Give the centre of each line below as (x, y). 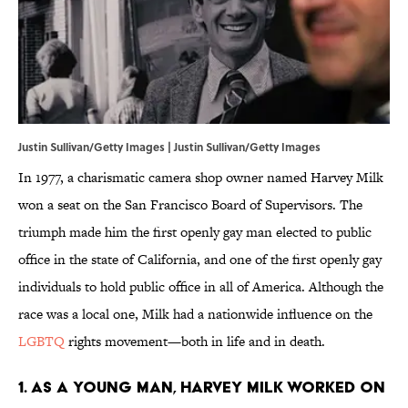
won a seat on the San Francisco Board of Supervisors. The (190, 205)
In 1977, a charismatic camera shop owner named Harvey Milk (201, 178)
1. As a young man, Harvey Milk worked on (202, 387)
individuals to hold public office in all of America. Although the (201, 287)
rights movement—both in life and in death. (195, 342)
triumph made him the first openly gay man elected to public (195, 232)
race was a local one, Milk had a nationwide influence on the (195, 314)
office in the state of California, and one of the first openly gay (200, 260)
